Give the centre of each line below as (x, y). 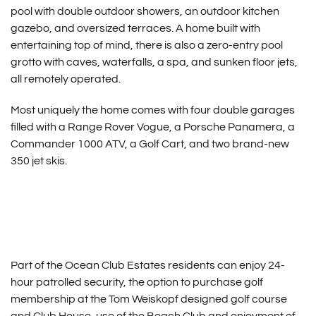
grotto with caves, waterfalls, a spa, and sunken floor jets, (154, 62)
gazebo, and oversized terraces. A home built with (135, 28)
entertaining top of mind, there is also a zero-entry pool (146, 45)
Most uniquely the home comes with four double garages (152, 110)
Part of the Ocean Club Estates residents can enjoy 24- (147, 265)
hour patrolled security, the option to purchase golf (136, 282)
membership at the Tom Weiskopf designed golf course (148, 299)
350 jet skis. (38, 161)
